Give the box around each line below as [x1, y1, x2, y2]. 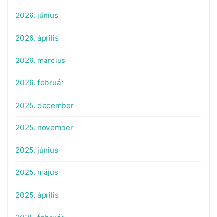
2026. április [15, 33, 59, 43]
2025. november [15, 123, 73, 132]
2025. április [15, 190, 59, 200]
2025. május [15, 168, 58, 177]
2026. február [15, 78, 64, 88]
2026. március [15, 56, 65, 65]
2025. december [15, 100, 74, 110]
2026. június [15, 11, 58, 20]
